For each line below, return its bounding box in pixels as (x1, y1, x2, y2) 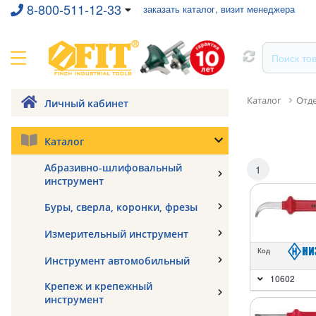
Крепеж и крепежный (44, 279, 152, 293)
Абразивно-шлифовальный (44, 161, 182, 174)
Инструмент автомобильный (44, 253, 190, 267)
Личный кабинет (44, 97, 128, 110)
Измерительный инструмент (44, 226, 188, 241)
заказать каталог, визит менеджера (143, 2, 295, 16)
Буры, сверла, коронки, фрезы (44, 200, 197, 214)
